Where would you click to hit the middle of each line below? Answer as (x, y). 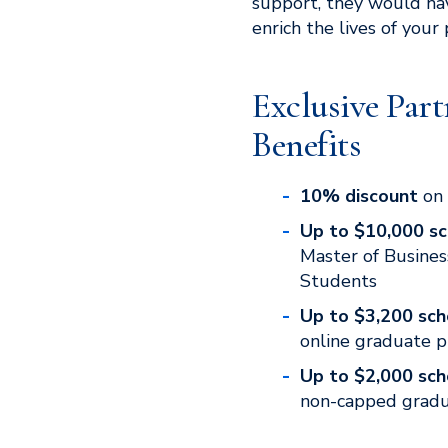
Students (338, 281)
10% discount (359, 196)
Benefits (306, 144)
